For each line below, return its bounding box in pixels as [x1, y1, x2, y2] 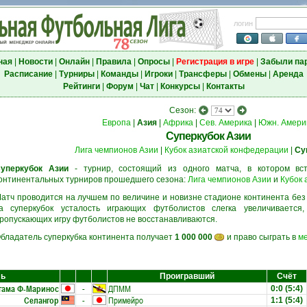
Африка [163, 118, 193, 127]
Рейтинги [62, 82, 100, 91]
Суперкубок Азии [166, 130, 251, 142]
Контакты [206, 82, 245, 91]
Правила [95, 57, 132, 66]
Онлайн [58, 57, 90, 66]
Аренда [272, 69, 304, 79]
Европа [102, 118, 131, 127]
